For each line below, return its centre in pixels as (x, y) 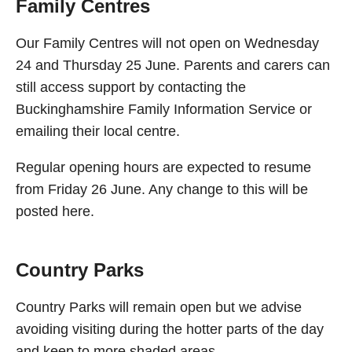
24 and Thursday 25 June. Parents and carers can (173, 65)
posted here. (55, 211)
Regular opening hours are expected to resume (163, 167)
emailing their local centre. (98, 131)
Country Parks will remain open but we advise (159, 307)
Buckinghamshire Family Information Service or (164, 109)
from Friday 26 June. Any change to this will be (162, 189)
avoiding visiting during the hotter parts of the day (170, 329)
